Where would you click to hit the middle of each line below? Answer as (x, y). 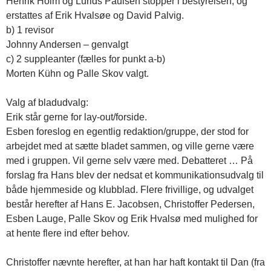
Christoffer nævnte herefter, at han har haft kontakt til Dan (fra (135, 262)
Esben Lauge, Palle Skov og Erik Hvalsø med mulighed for (132, 219)
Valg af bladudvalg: (47, 103)
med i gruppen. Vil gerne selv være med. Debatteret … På (129, 161)
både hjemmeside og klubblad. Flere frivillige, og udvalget (130, 190)
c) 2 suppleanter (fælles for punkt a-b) (86, 59)
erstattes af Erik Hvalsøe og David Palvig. (95, 15)
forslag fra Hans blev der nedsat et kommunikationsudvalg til (135, 175)
